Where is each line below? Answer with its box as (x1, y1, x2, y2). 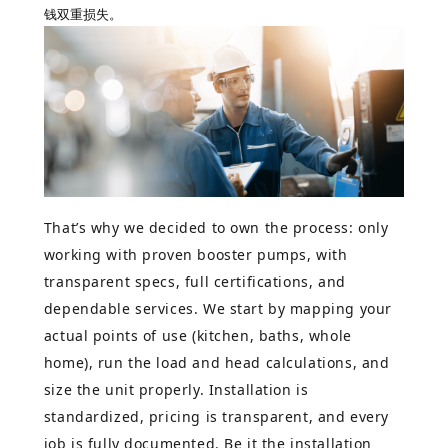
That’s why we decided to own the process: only (43, 218, 389, 238)
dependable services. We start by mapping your (43, 299, 392, 319)
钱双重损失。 (43, 5, 122, 22)
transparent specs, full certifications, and (43, 272, 346, 292)
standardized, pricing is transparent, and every (43, 407, 389, 427)
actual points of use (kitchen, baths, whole (43, 326, 352, 346)
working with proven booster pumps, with (43, 245, 348, 265)
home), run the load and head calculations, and (43, 353, 390, 373)
